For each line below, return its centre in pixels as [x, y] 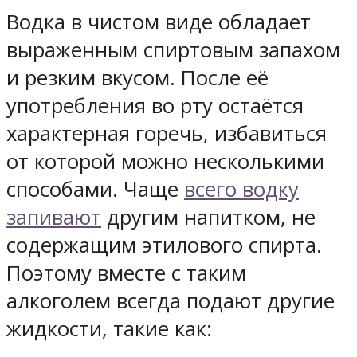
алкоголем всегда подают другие [171, 300]
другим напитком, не [208, 217]
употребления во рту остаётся [155, 105]
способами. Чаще [95, 189]
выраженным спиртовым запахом [173, 49]
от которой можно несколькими [165, 161]
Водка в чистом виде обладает [159, 22]
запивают [54, 217]
